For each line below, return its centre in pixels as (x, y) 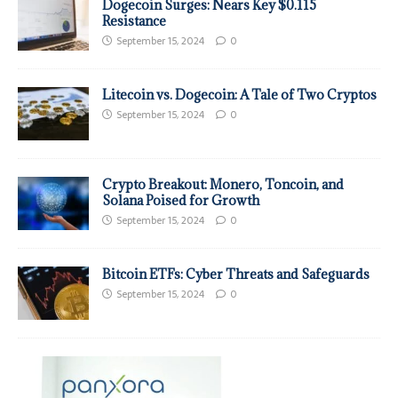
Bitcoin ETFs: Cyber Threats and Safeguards (236, 274)
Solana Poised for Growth (181, 200)
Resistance (134, 20)
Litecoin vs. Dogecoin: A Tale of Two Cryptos (239, 94)
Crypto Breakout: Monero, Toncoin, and (223, 184)
